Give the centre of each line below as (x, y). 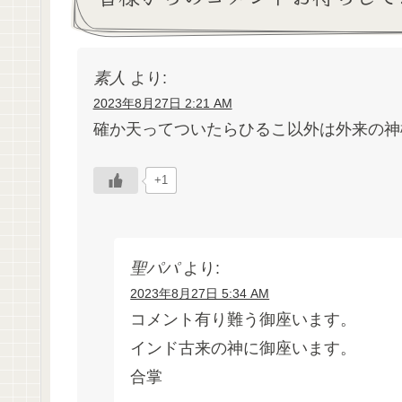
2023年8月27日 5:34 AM (200, 293)
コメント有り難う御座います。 (244, 319)
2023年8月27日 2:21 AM (162, 104)
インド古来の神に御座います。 (244, 348)
